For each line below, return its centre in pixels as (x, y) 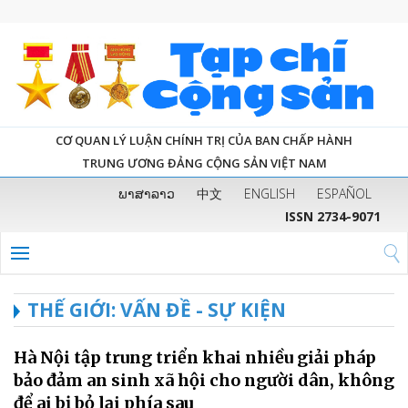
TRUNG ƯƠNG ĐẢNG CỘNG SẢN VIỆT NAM (204, 163)
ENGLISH (270, 193)
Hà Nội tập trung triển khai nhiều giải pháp (195, 357)
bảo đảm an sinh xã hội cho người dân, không (204, 380)
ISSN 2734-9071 (333, 216)
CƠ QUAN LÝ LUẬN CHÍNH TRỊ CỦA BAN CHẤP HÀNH (204, 140)
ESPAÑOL (344, 193)
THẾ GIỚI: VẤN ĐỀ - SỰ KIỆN (157, 309)
